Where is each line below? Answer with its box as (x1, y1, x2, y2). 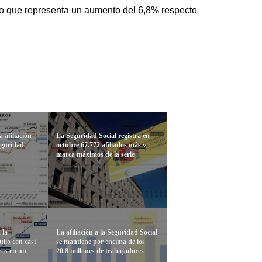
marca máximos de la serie (56, 150, 135, 159)
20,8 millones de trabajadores (56, 247, 144, 256)
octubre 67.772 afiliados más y (56, 141, 147, 150)
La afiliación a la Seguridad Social (56, 228, 158, 237)
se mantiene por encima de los (56, 237, 146, 246)
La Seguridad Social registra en (56, 132, 150, 140)
